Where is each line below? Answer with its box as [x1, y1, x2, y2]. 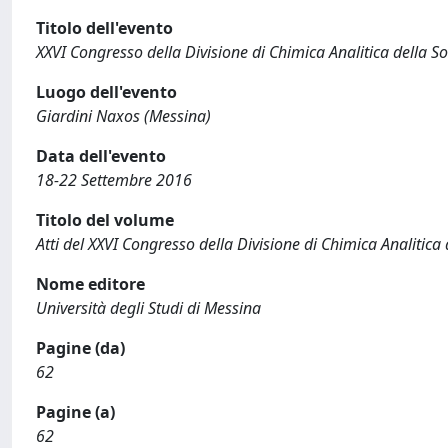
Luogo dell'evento [36, 81, 177, 103]
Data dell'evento [36, 145, 166, 167]
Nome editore [36, 273, 145, 295]
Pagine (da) [36, 337, 125, 359]
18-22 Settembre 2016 [36, 169, 192, 191]
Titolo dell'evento [36, 17, 173, 39]
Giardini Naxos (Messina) [36, 105, 211, 127]
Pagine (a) [36, 401, 115, 423]
